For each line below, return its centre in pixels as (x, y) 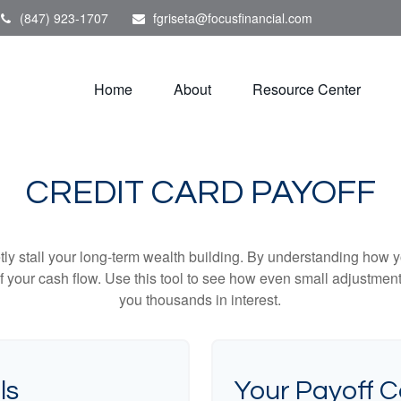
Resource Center (307, 89)
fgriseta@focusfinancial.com (233, 18)
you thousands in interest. (200, 299)
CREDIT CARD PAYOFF (200, 193)
